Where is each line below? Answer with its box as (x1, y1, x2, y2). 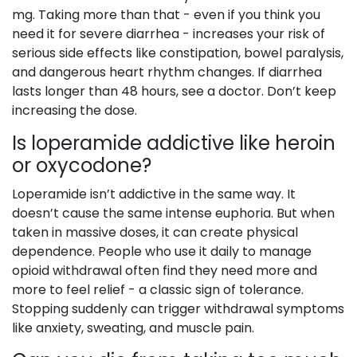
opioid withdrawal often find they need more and (12, 261, 317, 280)
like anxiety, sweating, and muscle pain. (12, 319, 254, 338)
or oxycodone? (12, 152, 151, 179)
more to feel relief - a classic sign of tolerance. (12, 280, 304, 300)
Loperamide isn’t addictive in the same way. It (12, 185, 296, 204)
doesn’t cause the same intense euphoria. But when (12, 204, 335, 223)
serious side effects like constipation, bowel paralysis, (12, 44, 343, 63)
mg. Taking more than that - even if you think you (12, 6, 320, 25)
